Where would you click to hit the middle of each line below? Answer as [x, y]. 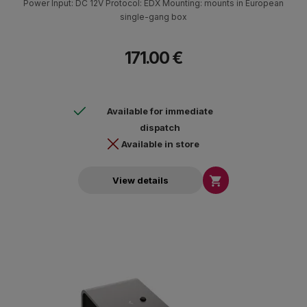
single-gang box [153, 16]
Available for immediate [160, 111]
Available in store [160, 144]
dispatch [160, 127]
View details [140, 181]
